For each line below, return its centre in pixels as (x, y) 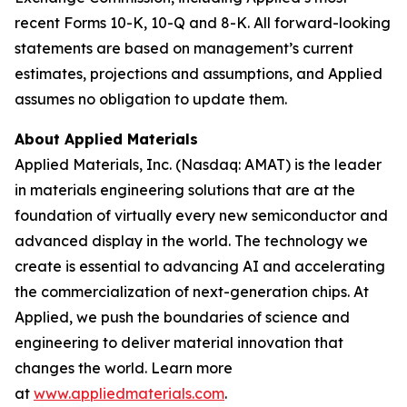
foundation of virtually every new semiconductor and (201, 215)
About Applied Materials (106, 139)
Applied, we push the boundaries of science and (182, 317)
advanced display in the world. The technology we (191, 241)
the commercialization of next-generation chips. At (192, 292)
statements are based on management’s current (184, 48)
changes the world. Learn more (124, 368)
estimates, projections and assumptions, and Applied (199, 74)
